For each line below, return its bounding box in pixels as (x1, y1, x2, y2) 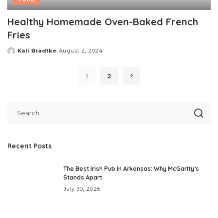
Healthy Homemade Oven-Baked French (7, 16, 198, 28)
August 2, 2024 (59, 47, 103, 54)
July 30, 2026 (63, 185, 101, 193)
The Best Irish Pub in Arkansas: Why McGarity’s (63, 165, 199, 173)
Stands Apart (63, 174, 102, 182)
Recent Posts (7, 142, 52, 150)
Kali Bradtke (18, 47, 57, 54)
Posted (7, 51, 30, 58)
